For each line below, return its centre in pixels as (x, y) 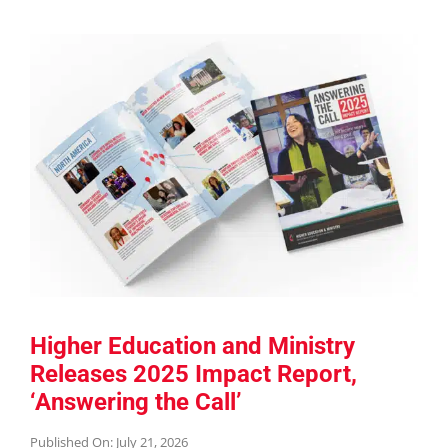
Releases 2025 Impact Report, (193, 374)
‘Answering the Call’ (135, 402)
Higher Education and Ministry (192, 346)
